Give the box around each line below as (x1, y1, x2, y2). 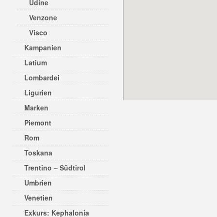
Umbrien (24, 178, 52, 187)
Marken (24, 103, 48, 112)
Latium (24, 58, 47, 67)
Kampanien (24, 43, 62, 52)
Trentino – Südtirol (24, 163, 86, 172)
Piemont (24, 118, 51, 127)
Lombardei (24, 73, 60, 82)
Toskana (24, 148, 52, 157)
